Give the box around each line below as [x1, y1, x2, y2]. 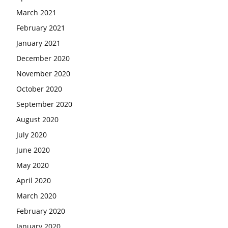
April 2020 [16, 175, 51, 185]
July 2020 [16, 129, 47, 139]
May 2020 [16, 160, 49, 170]
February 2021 [16, 22, 65, 33]
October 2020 [16, 83, 62, 94]
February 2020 [16, 206, 65, 216]
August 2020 [16, 114, 59, 124]
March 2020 [16, 190, 56, 201]
